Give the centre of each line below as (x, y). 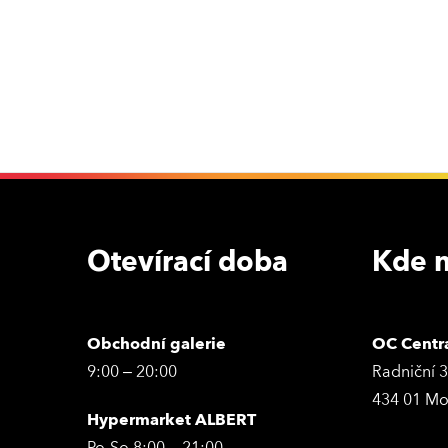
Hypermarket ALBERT (171, 420)
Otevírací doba (187, 262)
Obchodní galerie (156, 344)
